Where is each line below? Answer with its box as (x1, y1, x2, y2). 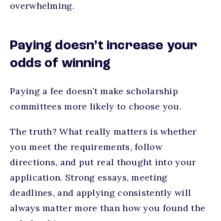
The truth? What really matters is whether (10, 126, 197, 137)
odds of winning (10, 57, 110, 71)
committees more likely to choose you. (10, 101, 182, 112)
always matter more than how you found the (10, 202, 206, 214)
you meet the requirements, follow (10, 141, 162, 152)
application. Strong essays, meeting (10, 172, 168, 183)
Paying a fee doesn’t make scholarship (10, 85, 179, 97)
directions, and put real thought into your (10, 156, 196, 168)
